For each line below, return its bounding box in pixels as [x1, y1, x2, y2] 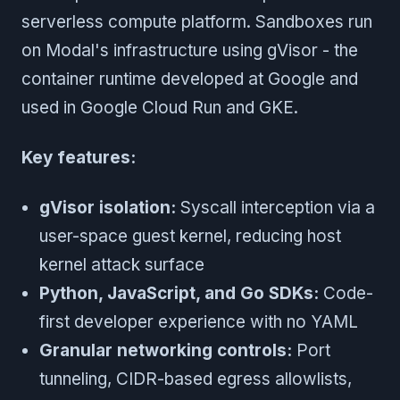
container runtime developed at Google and [21, 69, 358, 90]
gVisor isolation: [39, 197, 176, 219]
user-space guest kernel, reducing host [39, 226, 341, 247]
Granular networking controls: [39, 340, 292, 362]
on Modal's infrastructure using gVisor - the [21, 40, 358, 62]
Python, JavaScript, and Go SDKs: [39, 283, 319, 304]
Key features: [21, 147, 136, 169]
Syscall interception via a [176, 197, 375, 219]
